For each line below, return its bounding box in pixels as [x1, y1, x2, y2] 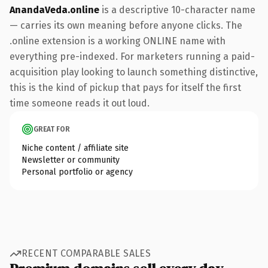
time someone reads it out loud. [10, 97, 150, 109]
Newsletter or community [22, 154, 120, 165]
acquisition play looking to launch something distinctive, [10, 66, 258, 78]
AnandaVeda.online [10, 4, 99, 16]
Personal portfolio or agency [22, 166, 133, 177]
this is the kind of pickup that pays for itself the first [10, 81, 241, 93]
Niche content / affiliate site [22, 142, 129, 153]
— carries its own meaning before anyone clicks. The [10, 19, 242, 31]
